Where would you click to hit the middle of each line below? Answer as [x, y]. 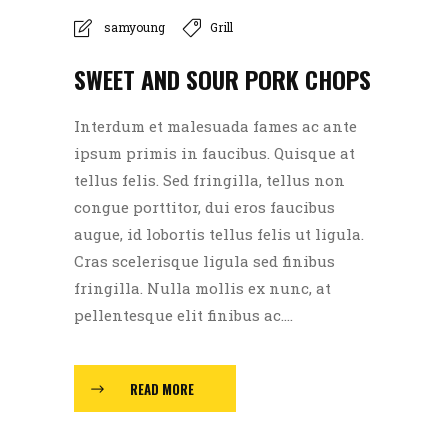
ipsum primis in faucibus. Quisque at [214, 153]
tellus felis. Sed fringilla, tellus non [209, 180]
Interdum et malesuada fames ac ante [215, 126]
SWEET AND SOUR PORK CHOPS [222, 79]
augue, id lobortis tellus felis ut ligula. [219, 234]
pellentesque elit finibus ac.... [183, 315]
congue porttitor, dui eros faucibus [204, 207]
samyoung [134, 27]
